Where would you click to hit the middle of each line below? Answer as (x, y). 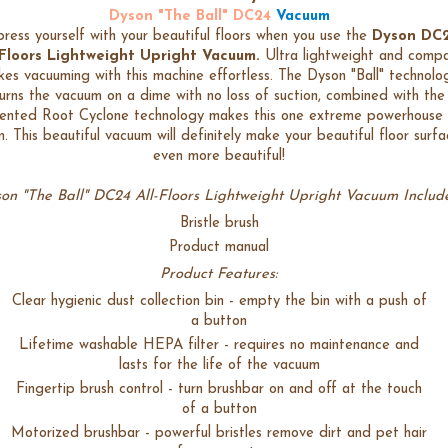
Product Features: (219, 275)
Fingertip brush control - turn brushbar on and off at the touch (219, 389)
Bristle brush (219, 223)
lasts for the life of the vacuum (219, 366)
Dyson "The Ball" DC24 (189, 16)
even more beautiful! (219, 156)
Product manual (219, 247)
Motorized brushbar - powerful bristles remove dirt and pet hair (219, 433)
